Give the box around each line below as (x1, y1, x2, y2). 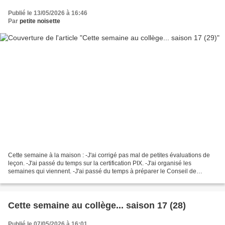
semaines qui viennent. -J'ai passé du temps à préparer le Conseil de (8, 168, 196, 175)
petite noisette (20, 17, 60, 25)
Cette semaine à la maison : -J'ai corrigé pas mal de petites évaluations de (8, 152, 210, 159)
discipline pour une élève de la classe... (8, 176, 116, 183)
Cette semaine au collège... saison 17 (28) (8, 200, 186, 211)
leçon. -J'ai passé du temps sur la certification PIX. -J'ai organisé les (8, 160, 191, 167)
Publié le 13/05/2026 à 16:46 (8, 9, 87, 17)
